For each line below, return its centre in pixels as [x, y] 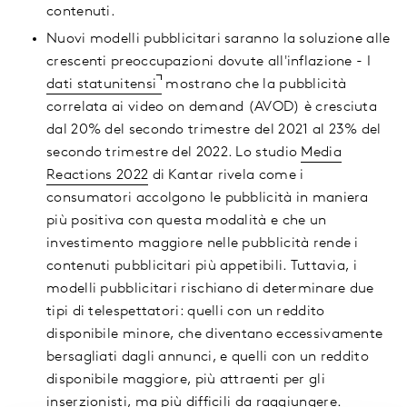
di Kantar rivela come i [226, 176]
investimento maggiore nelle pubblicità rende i [203, 244]
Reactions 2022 [98, 176]
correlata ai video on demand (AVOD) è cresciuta [212, 108]
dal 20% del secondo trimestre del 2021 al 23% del [214, 130]
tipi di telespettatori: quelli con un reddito [186, 312]
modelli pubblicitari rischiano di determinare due [210, 289]
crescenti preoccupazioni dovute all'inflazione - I [208, 62]
